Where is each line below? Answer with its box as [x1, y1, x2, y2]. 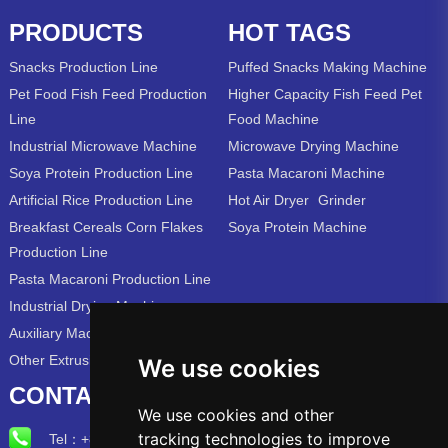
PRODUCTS [8, 18, 143, 46]
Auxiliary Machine [8, 324, 120, 341]
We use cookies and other [137, 405, 334, 425]
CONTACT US [8, 381, 164, 409]
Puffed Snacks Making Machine [228, 58, 428, 75]
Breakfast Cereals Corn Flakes [8, 218, 203, 235]
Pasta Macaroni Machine [228, 164, 386, 181]
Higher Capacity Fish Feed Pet [228, 85, 423, 102]
